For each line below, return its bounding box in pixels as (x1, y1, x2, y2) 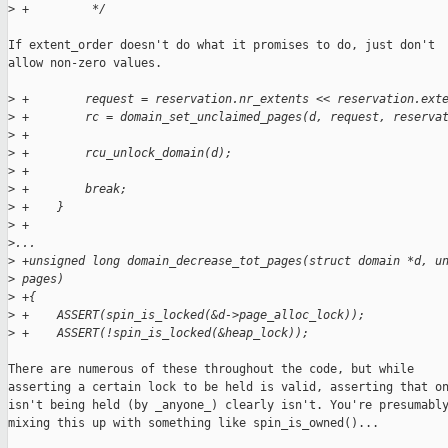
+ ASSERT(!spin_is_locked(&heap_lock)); (15, 326, 309, 341)
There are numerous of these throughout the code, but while (8, 362, 414, 377)
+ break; (15, 182, 127, 197)
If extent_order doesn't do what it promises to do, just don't (8, 38, 435, 53)
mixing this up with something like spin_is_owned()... (8, 416, 379, 431)
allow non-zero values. (8, 56, 162, 71)
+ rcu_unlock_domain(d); (15, 146, 232, 161)
